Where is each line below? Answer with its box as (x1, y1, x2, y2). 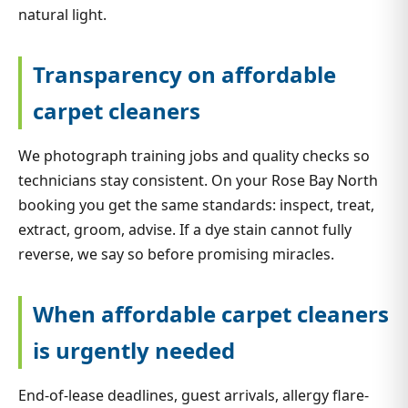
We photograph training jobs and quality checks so (18, 145, 370, 166)
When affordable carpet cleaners (33, 298, 389, 329)
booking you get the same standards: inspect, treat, (18, 194, 374, 215)
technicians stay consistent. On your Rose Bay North (18, 169, 378, 190)
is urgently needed (33, 334, 235, 365)
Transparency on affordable (33, 58, 336, 89)
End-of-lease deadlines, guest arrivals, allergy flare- (18, 384, 369, 405)
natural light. (18, 4, 107, 25)
